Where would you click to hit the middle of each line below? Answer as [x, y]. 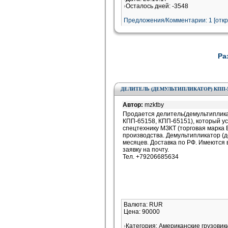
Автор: [134, 105]
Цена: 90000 [142, 212]
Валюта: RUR [143, 205]
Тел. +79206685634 [151, 157]
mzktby [154, 105]
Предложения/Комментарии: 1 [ [169, 20]
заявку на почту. [146, 150]
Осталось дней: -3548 [157, 6]
